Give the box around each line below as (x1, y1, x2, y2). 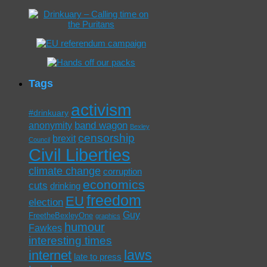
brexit (52, 133, 76, 144)
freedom (86, 191, 141, 209)
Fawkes (29, 222, 62, 233)
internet (29, 247, 72, 263)
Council (29, 135, 50, 143)
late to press (74, 252, 122, 262)
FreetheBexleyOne (29, 210, 93, 220)
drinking (50, 180, 80, 191)
